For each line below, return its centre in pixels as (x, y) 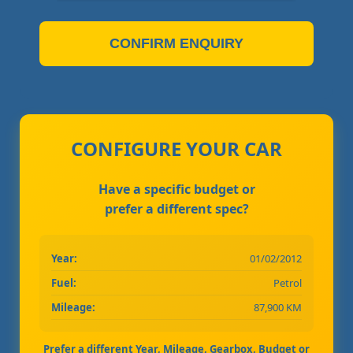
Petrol (288, 282)
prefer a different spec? (176, 208)
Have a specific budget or (176, 189)
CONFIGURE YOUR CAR (176, 148)
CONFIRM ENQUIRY (176, 43)
